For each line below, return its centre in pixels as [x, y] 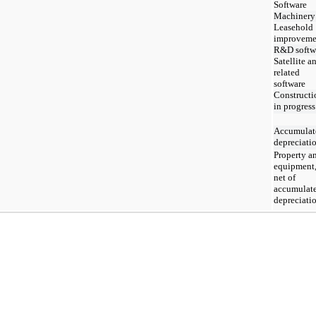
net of [285, 177]
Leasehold [293, 27]
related [287, 72]
